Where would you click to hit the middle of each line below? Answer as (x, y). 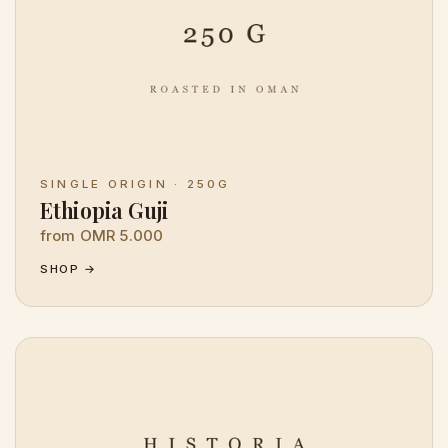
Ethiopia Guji (105, 210)
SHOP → (68, 269)
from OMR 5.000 (102, 236)
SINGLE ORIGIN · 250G (135, 184)
